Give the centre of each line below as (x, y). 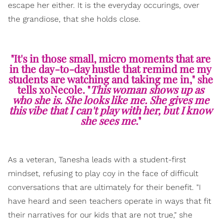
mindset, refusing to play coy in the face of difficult (103, 174)
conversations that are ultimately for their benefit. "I (104, 187)
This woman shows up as (147, 90)
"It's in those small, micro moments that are (110, 58)
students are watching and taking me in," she (110, 79)
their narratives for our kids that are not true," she (100, 215)
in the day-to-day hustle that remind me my (110, 69)
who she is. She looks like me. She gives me (110, 100)
